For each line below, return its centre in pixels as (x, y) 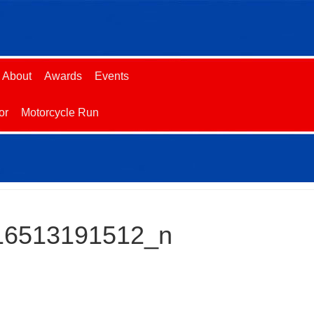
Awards (63, 76)
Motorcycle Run (60, 112)
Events (112, 76)
